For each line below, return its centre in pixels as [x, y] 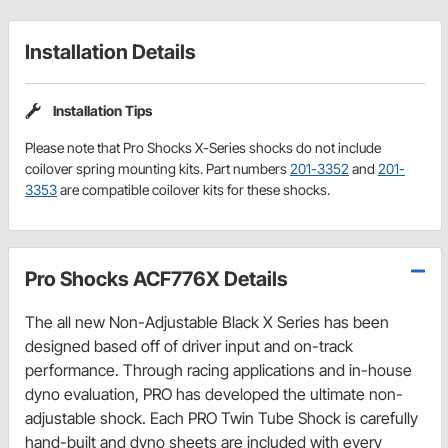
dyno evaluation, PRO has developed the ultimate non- [214, 393]
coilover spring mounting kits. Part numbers [157, 168]
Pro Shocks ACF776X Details [156, 278]
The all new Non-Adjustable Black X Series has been [207, 321]
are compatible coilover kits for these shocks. [193, 189]
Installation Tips [102, 111]
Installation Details [110, 52]
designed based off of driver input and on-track [189, 345]
